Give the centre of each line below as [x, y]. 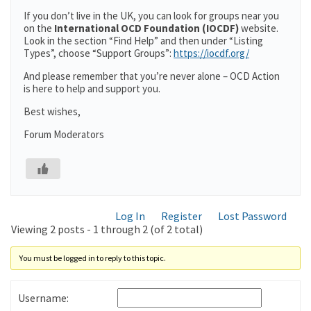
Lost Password [252, 216]
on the [39, 28]
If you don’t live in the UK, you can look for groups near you [151, 16]
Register [182, 216]
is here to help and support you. [92, 89]
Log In [130, 216]
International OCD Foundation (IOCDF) [146, 28]
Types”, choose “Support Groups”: [99, 53]
